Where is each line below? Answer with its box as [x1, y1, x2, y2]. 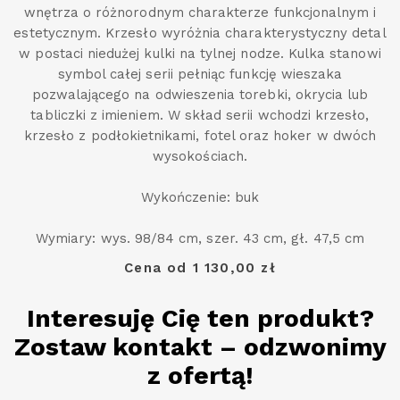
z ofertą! [146, 361, 254, 391]
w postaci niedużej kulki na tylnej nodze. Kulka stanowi [19, 46, 381, 62]
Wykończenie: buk [141, 189, 259, 206]
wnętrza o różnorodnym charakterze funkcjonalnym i [23, 4, 377, 21]
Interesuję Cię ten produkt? [26, 304, 374, 334]
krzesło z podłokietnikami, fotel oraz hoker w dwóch [23, 128, 377, 145]
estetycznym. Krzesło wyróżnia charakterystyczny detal [13, 25, 387, 42]
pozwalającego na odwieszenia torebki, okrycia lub [31, 87, 369, 104]
